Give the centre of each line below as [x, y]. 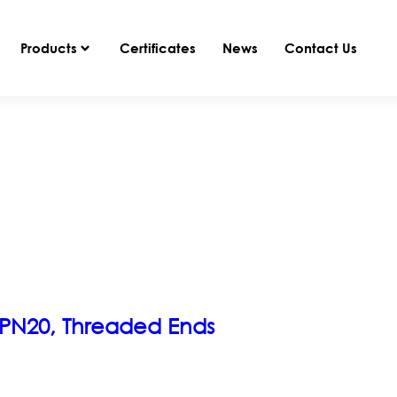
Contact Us [321, 47]
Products [49, 47]
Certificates [158, 47]
